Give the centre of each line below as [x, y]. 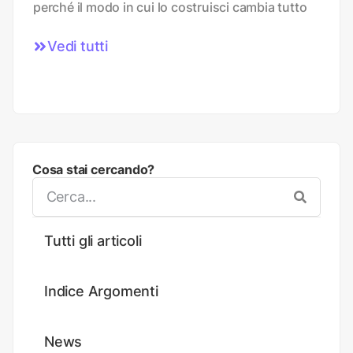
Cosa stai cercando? [94, 169]
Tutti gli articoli [93, 240]
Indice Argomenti [101, 291]
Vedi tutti [78, 46]
